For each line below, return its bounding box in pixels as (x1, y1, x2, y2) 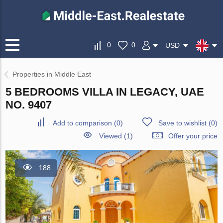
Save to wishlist (158, 119, 207, 127)
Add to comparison (52, 119, 112, 127)
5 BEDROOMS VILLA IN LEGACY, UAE (5, 86, 205, 99)
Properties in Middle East (12, 70, 92, 79)
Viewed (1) (99, 132, 133, 140)
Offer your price (168, 132, 218, 140)
